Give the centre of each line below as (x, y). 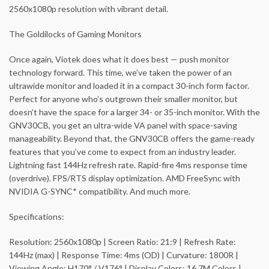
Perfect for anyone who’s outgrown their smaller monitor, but (123, 98)
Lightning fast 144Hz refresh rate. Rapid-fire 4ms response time (128, 165)
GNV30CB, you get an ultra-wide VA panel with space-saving (123, 125)
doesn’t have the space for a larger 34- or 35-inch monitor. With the (134, 112)
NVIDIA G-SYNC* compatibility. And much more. (100, 191)
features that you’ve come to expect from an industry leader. (122, 151)
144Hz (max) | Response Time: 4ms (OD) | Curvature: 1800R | (124, 255)
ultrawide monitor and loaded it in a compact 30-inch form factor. (129, 85)
